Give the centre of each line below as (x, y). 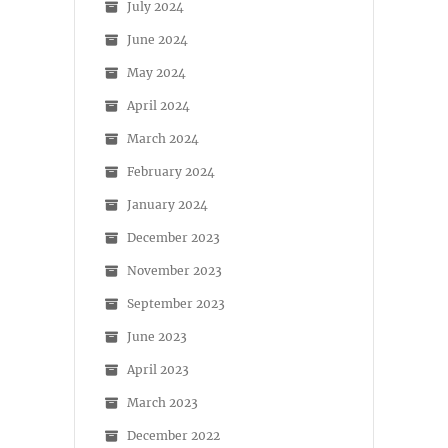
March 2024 (163, 139)
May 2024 (156, 73)
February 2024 (171, 172)
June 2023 (157, 337)
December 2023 (173, 238)
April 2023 (158, 370)
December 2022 (173, 436)
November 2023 (174, 271)
